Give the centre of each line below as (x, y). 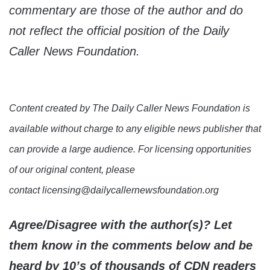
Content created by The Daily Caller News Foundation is (130, 108)
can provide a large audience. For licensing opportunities (130, 149)
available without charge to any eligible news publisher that (135, 129)
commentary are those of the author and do (126, 11)
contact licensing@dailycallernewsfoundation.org (114, 190)
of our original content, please (72, 170)
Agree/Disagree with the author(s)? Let (121, 225)
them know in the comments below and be (131, 246)
